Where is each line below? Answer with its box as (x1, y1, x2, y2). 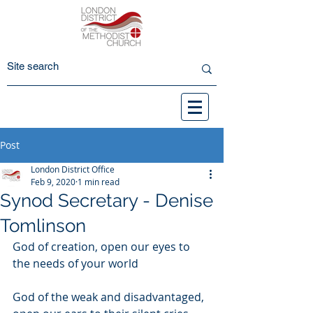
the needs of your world (13, 256, 138, 271)
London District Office (31, 163, 115, 175)
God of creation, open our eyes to (13, 239, 193, 254)
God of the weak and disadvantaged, (13, 289, 207, 305)
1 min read (78, 176, 119, 187)
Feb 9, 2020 (31, 176, 75, 187)
